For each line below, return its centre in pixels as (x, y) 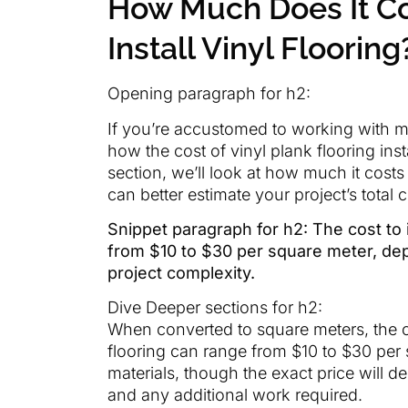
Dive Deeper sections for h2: (215, 308)
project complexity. (181, 273)
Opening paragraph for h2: (209, 94)
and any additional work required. (235, 395)
